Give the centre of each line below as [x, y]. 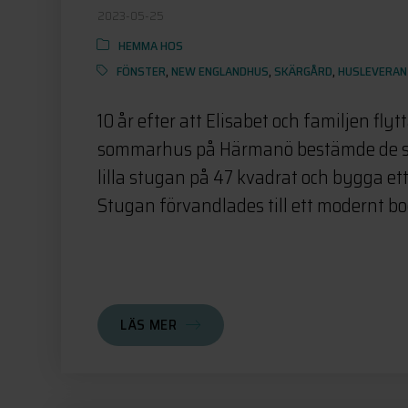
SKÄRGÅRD [304, 71]
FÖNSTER [142, 71]
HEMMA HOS [151, 45]
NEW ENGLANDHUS [220, 71]
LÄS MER [149, 324]
